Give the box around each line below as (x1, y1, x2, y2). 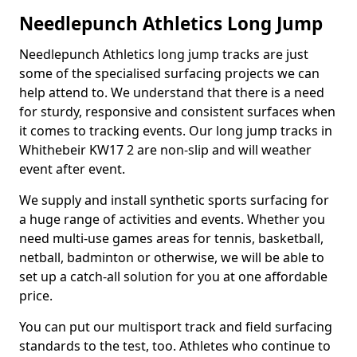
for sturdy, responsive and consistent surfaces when (19, 103, 335, 120)
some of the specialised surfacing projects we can (19, 65, 320, 82)
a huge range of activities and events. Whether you (19, 210, 325, 228)
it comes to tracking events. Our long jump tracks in (19, 122, 332, 139)
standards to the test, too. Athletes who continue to (19, 337, 331, 355)
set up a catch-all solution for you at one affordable (19, 268, 328, 285)
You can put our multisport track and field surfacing (19, 318, 332, 335)
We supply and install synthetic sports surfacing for (19, 191, 329, 209)
